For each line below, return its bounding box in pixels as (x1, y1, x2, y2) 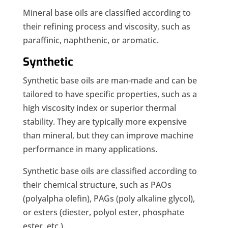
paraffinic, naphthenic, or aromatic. (22, 35, 159, 46)
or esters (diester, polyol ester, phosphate (22, 207, 184, 218)
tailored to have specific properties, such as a (22, 89, 197, 100)
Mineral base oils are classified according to (22, 7, 191, 19)
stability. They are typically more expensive (22, 116, 187, 128)
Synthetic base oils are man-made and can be (22, 75, 197, 87)
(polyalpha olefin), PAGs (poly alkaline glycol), (22, 193, 195, 205)
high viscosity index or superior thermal (22, 102, 176, 114)
